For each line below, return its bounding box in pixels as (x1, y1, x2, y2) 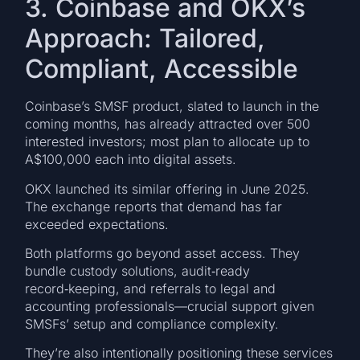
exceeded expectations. (25, 215, 170, 232)
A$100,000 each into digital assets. (25, 151, 237, 168)
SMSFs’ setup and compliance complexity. (25, 315, 280, 332)
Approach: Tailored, (25, 22, 266, 55)
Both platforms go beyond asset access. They (25, 244, 301, 261)
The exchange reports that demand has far (25, 198, 283, 215)
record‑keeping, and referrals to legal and (25, 280, 276, 297)
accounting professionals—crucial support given (25, 297, 315, 314)
